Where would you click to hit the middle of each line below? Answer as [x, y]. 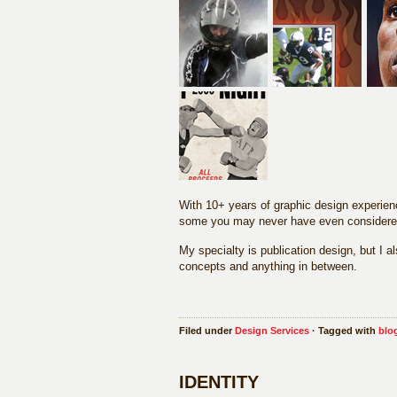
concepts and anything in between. [268, 266]
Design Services [272, 331]
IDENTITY [219, 382]
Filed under [207, 331]
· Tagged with [344, 331]
